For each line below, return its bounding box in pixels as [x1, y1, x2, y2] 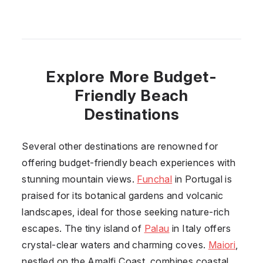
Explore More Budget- [46, 67, 217, 86]
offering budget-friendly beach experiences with [22, 156, 236, 168]
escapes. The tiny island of [22, 222, 144, 234]
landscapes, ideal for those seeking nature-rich [22, 205, 230, 218]
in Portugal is [172, 173, 232, 185]
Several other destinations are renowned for [22, 140, 218, 152]
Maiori [208, 238, 236, 251]
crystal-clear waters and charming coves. [22, 238, 208, 251]
